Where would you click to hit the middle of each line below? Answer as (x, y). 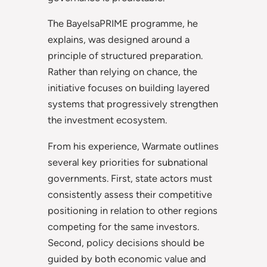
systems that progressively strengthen (133, 104)
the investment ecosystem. (107, 120)
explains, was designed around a (119, 40)
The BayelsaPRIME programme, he (123, 24)
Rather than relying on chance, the (122, 72)
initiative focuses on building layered (129, 88)
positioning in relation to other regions (133, 210)
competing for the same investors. (123, 226)
